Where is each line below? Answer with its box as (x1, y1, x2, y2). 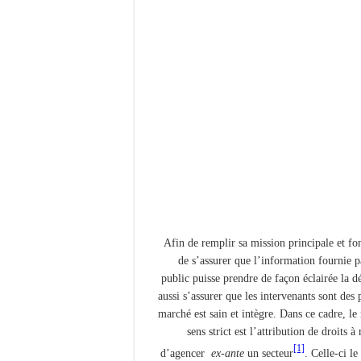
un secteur (244, 346, 293, 359)
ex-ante (211, 346, 244, 359)
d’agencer (160, 346, 211, 359)
